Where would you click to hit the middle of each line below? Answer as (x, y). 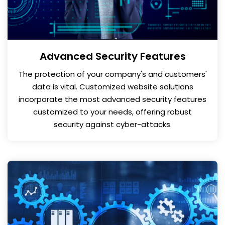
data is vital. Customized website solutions (113, 86)
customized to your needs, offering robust (113, 111)
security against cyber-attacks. (113, 124)
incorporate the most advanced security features (113, 99)
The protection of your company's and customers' (113, 74)
